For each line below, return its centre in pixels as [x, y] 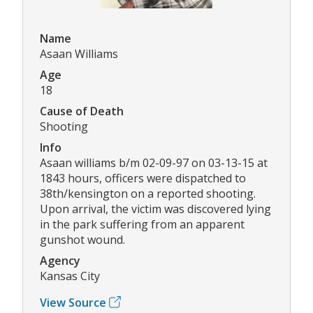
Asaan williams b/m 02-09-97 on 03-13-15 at [154, 162]
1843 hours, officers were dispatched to [143, 178]
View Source [73, 302]
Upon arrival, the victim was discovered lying [155, 209]
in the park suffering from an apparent [142, 224]
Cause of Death [82, 111]
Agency [60, 260]
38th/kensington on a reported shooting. [148, 193]
